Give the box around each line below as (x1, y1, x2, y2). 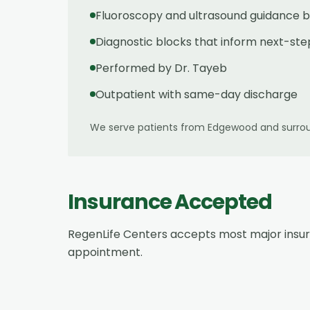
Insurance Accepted (68, 187, 273, 217)
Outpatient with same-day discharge (95, 86, 298, 102)
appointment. (68, 244, 143, 260)
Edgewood (208, 120, 257, 134)
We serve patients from (90, 120, 208, 134)
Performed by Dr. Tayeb (95, 60, 227, 76)
